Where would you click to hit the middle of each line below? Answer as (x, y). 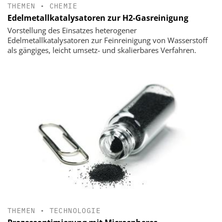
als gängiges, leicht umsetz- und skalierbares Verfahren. (102, 50)
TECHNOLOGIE (75, 211)
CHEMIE (63, 6)
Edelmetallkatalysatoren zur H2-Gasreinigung (98, 18)
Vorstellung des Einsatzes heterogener (72, 30)
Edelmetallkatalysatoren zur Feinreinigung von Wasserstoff (108, 40)
